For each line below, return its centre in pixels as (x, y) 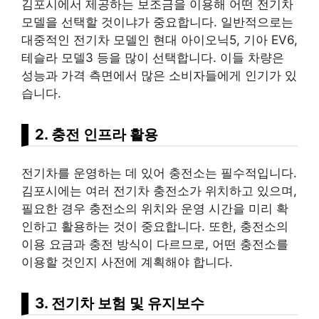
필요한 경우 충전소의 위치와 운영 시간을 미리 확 (155, 209)
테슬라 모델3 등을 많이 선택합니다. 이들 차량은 (153, 57)
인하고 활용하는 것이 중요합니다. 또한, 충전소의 (155, 226)
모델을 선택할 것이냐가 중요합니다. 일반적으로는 (157, 22)
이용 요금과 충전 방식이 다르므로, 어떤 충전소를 (155, 244)
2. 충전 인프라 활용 (96, 134)
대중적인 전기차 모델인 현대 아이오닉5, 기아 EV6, (159, 40)
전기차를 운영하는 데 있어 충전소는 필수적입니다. (159, 173)
